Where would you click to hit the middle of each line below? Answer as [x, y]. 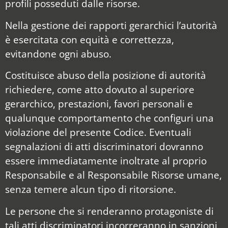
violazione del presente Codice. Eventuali [98, 132]
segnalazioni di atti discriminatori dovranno [104, 147]
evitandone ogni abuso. [58, 53]
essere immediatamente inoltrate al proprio [106, 161]
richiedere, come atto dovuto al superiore [100, 90]
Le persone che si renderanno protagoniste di [109, 211]
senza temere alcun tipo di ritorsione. [91, 189]
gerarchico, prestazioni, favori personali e [99, 104]
